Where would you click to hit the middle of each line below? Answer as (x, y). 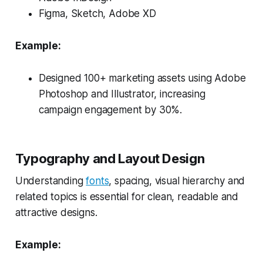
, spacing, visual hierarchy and (177, 181)
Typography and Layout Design (110, 158)
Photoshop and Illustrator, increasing (122, 94)
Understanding (50, 181)
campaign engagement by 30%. (110, 109)
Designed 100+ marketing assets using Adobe (142, 78)
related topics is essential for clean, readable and (127, 196)
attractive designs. (56, 212)
